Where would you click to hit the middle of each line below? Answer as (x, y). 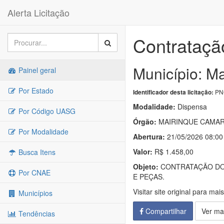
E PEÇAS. (149, 176)
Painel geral (36, 70)
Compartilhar (165, 211)
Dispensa (191, 106)
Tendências (36, 213)
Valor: (143, 151)
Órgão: (145, 121)
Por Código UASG (46, 111)
